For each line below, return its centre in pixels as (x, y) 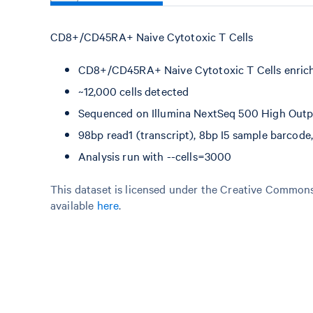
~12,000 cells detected (134, 91)
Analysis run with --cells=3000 (155, 156)
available (74, 205)
